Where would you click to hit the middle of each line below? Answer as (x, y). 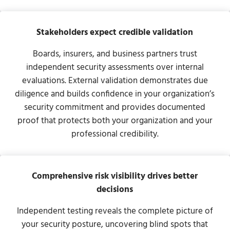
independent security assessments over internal (115, 67)
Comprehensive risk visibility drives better (115, 177)
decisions (115, 190)
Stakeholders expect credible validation (115, 32)
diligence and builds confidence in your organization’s (115, 94)
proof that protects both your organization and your (115, 121)
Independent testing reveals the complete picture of (115, 212)
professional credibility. (115, 134)
